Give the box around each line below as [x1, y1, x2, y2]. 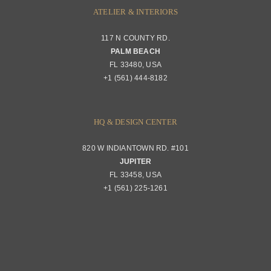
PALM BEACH [110, 47, 161, 56]
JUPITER [119, 157, 152, 166]
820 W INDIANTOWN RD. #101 [82, 144, 189, 153]
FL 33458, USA [109, 171, 162, 180]
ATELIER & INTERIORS [93, 7, 178, 17]
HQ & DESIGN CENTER [93, 117, 178, 127]
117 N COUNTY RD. [101, 34, 170, 43]
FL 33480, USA [109, 60, 162, 70]
